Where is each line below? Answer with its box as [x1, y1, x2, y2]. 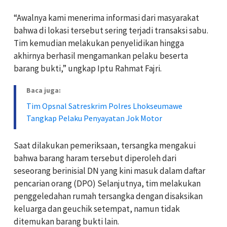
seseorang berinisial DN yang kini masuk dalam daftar [14, 165, 205, 177]
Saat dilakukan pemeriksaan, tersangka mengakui [14, 140, 196, 152]
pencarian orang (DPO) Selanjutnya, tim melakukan [14, 178, 201, 190]
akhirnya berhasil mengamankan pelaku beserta [14, 50, 188, 62]
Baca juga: [26, 86, 61, 95]
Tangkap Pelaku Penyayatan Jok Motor [26, 113, 162, 124]
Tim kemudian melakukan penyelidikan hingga [14, 37, 184, 49]
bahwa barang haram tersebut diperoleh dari [14, 153, 176, 164]
